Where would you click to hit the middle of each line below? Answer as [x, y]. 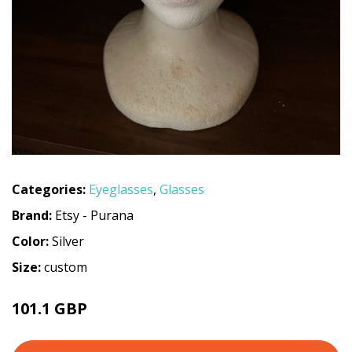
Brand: [33, 216]
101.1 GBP [49, 309]
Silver [68, 242]
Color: [32, 242]
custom [66, 268]
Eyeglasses [121, 190]
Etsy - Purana [94, 216]
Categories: [49, 190]
